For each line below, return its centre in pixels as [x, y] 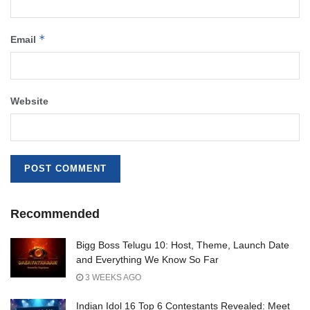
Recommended [55, 214]
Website [29, 101]
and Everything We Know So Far [147, 260]
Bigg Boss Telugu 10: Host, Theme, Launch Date [183, 245]
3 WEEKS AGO [112, 278]
